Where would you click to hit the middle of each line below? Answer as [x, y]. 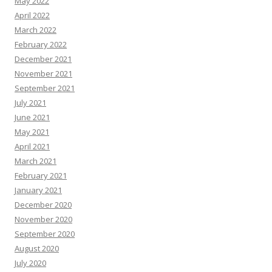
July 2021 [30, 102]
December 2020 [43, 204]
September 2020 [45, 233]
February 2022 [41, 44]
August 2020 [37, 248]
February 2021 [41, 175]
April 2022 [32, 15]
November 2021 [43, 73]
